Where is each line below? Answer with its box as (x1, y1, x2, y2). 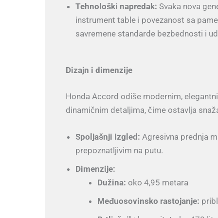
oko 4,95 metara (126, 177, 188, 187)
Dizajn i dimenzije (65, 65, 132, 75)
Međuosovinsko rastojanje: (97, 196, 200, 206)
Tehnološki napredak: (75, 1, 157, 11)
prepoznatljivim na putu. (75, 145, 163, 155)
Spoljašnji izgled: (75, 131, 140, 142)
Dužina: (97, 177, 126, 187)
